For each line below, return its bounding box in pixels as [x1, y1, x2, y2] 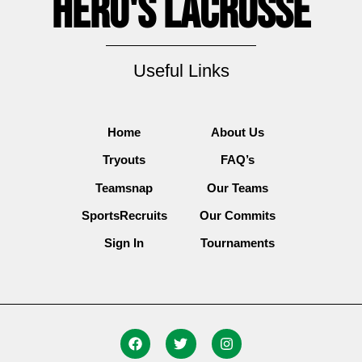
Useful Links [133, 60, 229, 81]
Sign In [104, 236, 145, 250]
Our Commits [200, 208, 276, 223]
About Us [211, 124, 265, 139]
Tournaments [200, 236, 276, 250]
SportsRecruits [81, 208, 167, 223]
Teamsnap [95, 180, 154, 195]
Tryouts [103, 153, 146, 167]
